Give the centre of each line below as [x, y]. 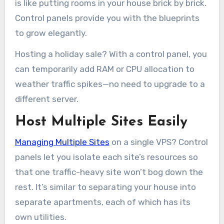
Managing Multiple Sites [62, 142]
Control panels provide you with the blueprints [107, 18]
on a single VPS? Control [158, 142]
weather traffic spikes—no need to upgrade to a [110, 84]
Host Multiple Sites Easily [101, 122]
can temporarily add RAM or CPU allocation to [104, 69]
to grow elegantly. [51, 33]
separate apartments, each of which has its [102, 202]
